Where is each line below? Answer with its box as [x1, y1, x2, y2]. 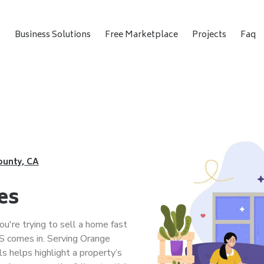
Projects [192, 28, 226, 42]
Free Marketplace [104, 28, 178, 42]
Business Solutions [14, 28, 91, 42]
